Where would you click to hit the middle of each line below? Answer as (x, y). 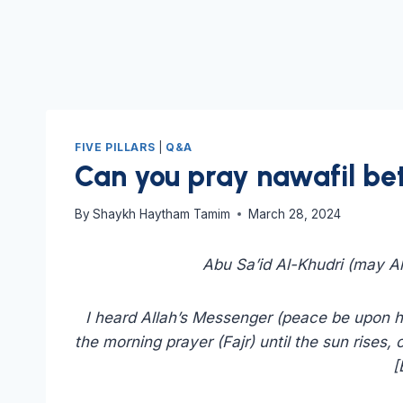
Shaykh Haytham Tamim (162, 214)
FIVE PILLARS (115, 148)
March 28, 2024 (295, 214)
